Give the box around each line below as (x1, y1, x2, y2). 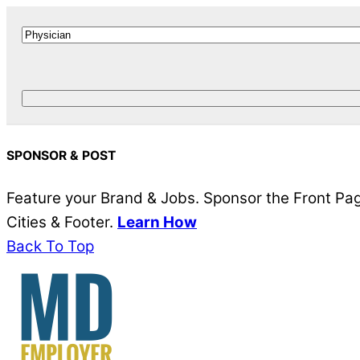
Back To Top (6, 237, 94, 256)
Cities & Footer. (6, 213, 117, 232)
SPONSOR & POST (6, 148, 116, 164)
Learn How (117, 213, 197, 232)
